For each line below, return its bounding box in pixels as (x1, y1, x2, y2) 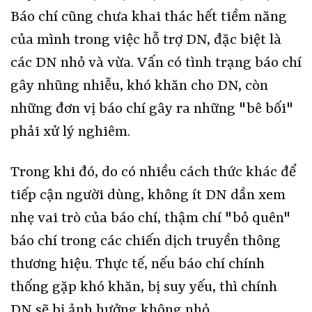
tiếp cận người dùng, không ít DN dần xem (10, 187, 286, 205)
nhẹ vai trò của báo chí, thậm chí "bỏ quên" (10, 210, 290, 228)
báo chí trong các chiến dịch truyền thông (10, 233, 281, 251)
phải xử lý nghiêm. (10, 124, 130, 141)
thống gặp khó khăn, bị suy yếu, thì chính (10, 279, 277, 297)
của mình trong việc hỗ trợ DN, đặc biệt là (10, 32, 281, 49)
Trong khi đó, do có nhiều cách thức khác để (10, 164, 296, 182)
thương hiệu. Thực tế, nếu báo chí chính (10, 256, 265, 274)
